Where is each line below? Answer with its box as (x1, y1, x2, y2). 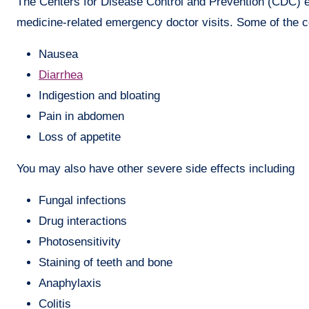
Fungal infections (39, 193, 126, 207)
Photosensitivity (39, 235, 121, 248)
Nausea (39, 47, 78, 61)
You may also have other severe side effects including (17, 161, 295, 175)
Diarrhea (39, 68, 83, 81)
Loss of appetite (39, 130, 121, 143)
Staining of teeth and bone (39, 255, 172, 269)
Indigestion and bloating (39, 88, 160, 102)
